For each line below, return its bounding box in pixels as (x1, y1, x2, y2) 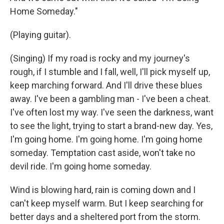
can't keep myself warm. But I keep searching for (10, 198, 203, 208)
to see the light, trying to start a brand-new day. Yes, (10, 120, 212, 131)
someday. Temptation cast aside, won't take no (10, 147, 195, 158)
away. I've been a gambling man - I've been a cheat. (10, 93, 210, 104)
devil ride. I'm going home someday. (10, 161, 151, 171)
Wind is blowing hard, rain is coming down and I (10, 184, 195, 195)
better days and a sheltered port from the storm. (10, 211, 200, 222)
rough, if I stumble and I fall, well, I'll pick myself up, (10, 66, 210, 77)
